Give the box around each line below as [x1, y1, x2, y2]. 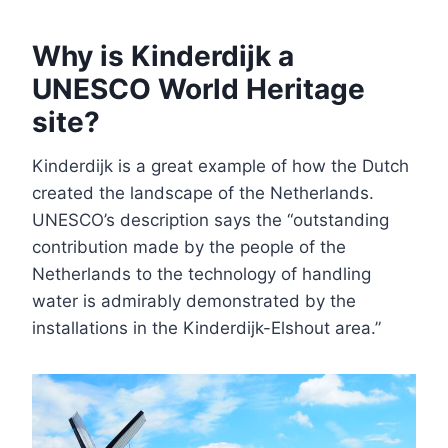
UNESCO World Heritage [32, 71, 365, 106]
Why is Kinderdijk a [32, 38, 294, 73]
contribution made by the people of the [32, 236, 346, 257]
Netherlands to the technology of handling [32, 263, 371, 284]
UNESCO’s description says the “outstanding [32, 209, 389, 230]
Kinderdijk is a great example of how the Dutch [32, 155, 409, 176]
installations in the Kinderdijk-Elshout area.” [32, 317, 381, 338]
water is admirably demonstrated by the [32, 290, 356, 311]
